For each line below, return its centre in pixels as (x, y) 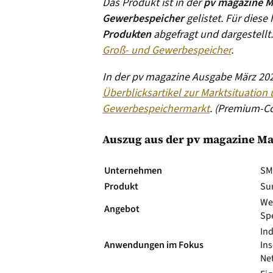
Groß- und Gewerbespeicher (167, 50)
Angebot (122, 209)
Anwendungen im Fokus (154, 245)
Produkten (127, 34)
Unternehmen (133, 170)
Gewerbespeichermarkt (156, 109)
